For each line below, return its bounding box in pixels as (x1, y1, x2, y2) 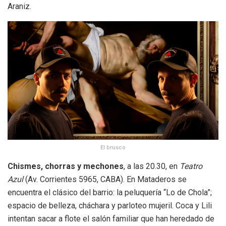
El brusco (100, 144, 126, 151)
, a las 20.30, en (124, 161, 180, 171)
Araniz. (8, 1, 31, 11)
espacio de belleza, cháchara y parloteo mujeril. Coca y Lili (8, 200, 212, 210)
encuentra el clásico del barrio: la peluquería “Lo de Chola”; (8, 187, 212, 197)
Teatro (180, 161, 202, 171)
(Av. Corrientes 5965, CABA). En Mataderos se (23, 174, 187, 184)
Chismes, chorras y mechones (8, 161, 124, 171)
